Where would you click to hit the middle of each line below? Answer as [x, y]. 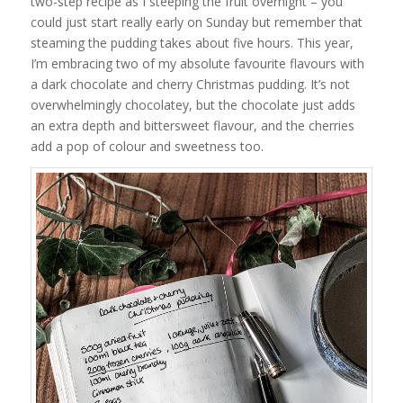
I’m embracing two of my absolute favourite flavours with [197, 63]
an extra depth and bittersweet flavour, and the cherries [192, 125]
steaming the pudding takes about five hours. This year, [192, 43]
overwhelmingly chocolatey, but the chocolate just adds [193, 105]
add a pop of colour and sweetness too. [147, 146]
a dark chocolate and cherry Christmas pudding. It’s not [190, 84]
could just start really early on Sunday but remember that [196, 22]
